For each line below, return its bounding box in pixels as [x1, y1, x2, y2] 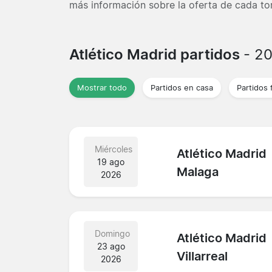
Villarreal [177, 249, 228, 264]
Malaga [177, 165, 219, 180]
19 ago [97, 156, 125, 167]
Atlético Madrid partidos [69, 45, 243, 63]
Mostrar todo [77, 83, 127, 92]
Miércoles [95, 143, 132, 154]
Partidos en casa [151, 83, 213, 92]
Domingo [95, 228, 130, 239]
